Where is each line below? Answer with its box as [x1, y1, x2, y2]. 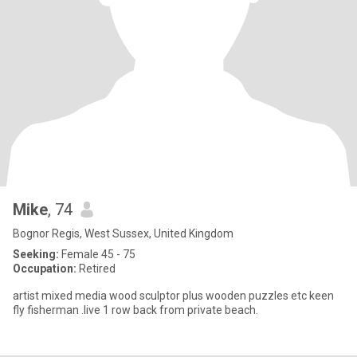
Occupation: [13, 262, 76, 275]
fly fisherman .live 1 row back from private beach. [13, 304, 258, 316]
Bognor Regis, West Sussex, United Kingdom [13, 227, 233, 240]
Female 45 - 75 [59, 248, 135, 261]
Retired [76, 262, 116, 275]
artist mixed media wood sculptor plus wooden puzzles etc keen [13, 289, 334, 302]
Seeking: [13, 248, 59, 261]
